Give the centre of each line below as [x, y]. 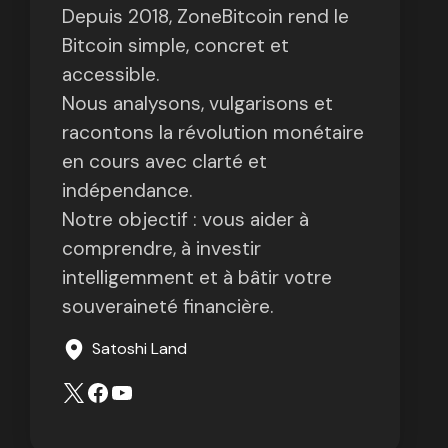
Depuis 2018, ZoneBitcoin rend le [205, 16]
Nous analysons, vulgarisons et [197, 103]
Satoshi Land [139, 348]
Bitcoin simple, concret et [175, 45]
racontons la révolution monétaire [213, 132]
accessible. [110, 74]
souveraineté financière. [167, 306]
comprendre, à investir [161, 248]
